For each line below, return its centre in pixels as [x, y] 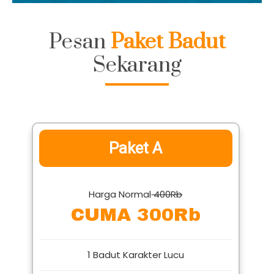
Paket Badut [168, 58]
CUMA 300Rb [135, 231]
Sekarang [137, 82]
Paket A [136, 164]
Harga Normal [120, 210]
